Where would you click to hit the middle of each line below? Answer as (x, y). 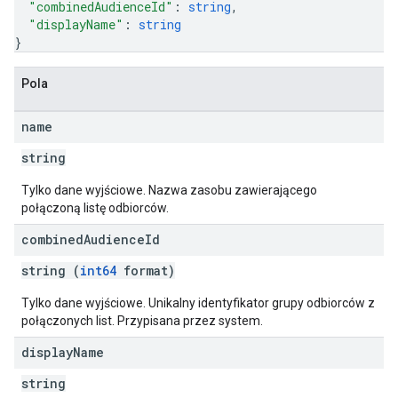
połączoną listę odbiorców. (95, 208)
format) (146, 271)
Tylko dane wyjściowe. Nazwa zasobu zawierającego (169, 190)
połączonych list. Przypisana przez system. (142, 321)
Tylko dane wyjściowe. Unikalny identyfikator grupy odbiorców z (198, 303)
